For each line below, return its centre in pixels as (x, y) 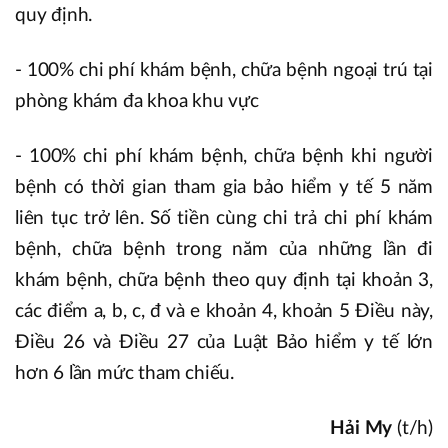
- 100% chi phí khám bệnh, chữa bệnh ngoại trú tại (224, 70)
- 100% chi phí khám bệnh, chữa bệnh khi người (224, 156)
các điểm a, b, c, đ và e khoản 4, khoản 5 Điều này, (224, 311)
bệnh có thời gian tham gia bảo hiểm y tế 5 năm (224, 187)
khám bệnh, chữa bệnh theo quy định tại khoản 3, (224, 280)
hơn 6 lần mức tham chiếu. (125, 373)
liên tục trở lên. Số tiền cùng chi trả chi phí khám (224, 218)
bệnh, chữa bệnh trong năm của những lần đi (224, 249)
